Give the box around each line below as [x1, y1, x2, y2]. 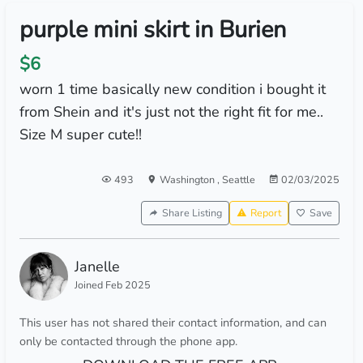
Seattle [221, 173, 255, 186]
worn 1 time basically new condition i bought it [19, 79, 326, 99]
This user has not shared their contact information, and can [19, 314, 327, 331]
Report [250, 206, 281, 220]
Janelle [74, 257, 120, 276]
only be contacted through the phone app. [19, 333, 237, 349]
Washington [159, 173, 217, 186]
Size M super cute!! [19, 125, 142, 144]
